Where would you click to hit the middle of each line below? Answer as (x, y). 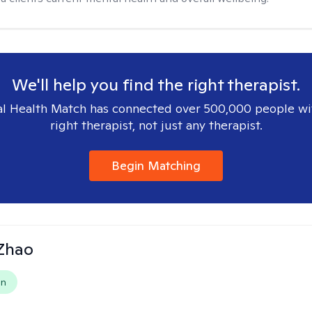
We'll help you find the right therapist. (156, 85)
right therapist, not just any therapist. (156, 125)
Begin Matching (156, 165)
